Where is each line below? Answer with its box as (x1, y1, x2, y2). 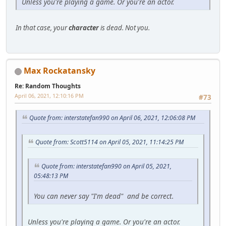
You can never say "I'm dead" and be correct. (34, 191, 174, 201)
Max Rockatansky (24, 65, 95, 77)
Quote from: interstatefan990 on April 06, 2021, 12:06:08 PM (29, 114, 195, 123)
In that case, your (16, 23, 69, 32)
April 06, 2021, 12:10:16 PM (15, 92, 84, 100)
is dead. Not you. (99, 23, 150, 32)
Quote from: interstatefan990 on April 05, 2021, (41, 161, 172, 171)
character (69, 23, 99, 32)
